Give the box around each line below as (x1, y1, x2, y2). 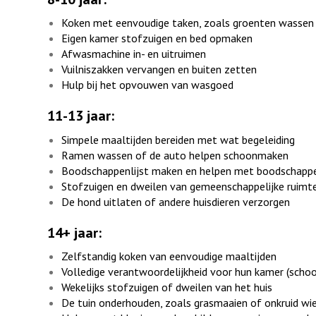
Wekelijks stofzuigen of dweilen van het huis (61, 280, 272, 295)
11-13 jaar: (47, 107, 121, 126)
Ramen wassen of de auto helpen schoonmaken (61, 147, 288, 162)
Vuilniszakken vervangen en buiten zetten (61, 62, 257, 77)
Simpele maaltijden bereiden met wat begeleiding (61, 132, 295, 147)
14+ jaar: (47, 224, 102, 243)
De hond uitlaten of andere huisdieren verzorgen (61, 194, 290, 209)
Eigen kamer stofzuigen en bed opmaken (61, 31, 253, 46)
